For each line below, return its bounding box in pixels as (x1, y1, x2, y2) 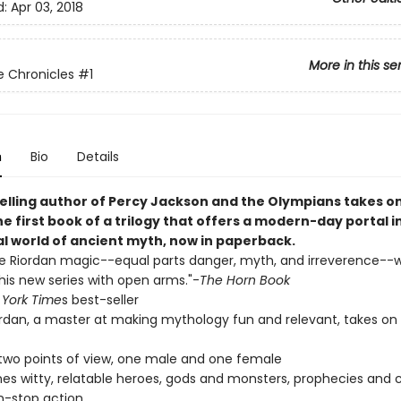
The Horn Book (199, 271, 290, 289)
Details (76, 148, 119, 166)
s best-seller (61, 291, 139, 309)
